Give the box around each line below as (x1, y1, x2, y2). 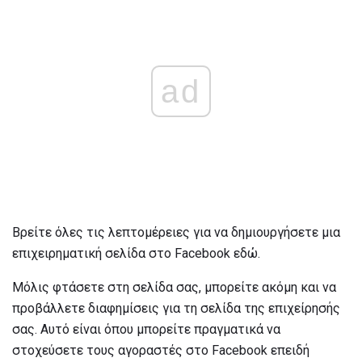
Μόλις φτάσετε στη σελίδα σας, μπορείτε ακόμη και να (12, 280, 336, 296)
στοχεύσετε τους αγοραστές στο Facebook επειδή (12, 343, 309, 359)
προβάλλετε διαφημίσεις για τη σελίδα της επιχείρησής (12, 301, 340, 317)
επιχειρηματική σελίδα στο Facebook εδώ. (12, 246, 260, 262)
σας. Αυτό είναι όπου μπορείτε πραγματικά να (12, 322, 280, 338)
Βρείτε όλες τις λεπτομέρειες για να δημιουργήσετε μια (12, 225, 340, 241)
